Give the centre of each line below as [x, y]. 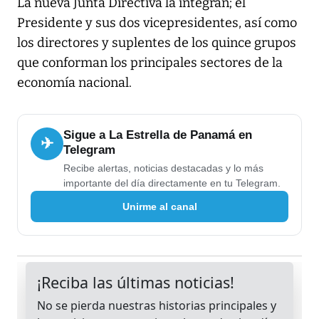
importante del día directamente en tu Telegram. [172, 183]
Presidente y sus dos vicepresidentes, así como [157, 23]
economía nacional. [74, 83]
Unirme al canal [159, 206]
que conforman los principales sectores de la [150, 63]
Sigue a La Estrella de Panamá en [158, 135]
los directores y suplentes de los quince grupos [157, 43]
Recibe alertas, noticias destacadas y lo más [163, 168]
